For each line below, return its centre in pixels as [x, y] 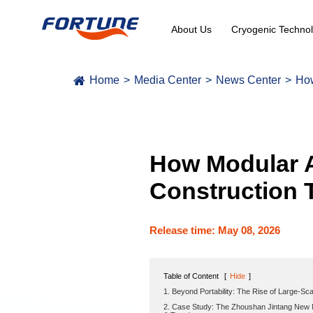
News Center [249, 80]
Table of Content [191, 276]
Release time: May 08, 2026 [214, 231]
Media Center [168, 80]
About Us [191, 29]
